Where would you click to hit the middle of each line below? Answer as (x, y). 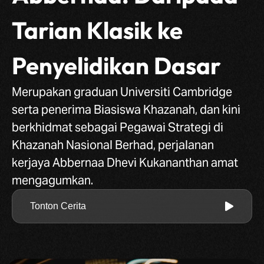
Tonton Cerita (58, 206)
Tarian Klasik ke (97, 30)
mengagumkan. (52, 180)
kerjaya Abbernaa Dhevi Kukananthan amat (125, 163)
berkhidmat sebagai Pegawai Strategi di (118, 127)
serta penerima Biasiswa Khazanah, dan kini (126, 110)
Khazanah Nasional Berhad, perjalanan (113, 145)
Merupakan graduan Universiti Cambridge (122, 92)
